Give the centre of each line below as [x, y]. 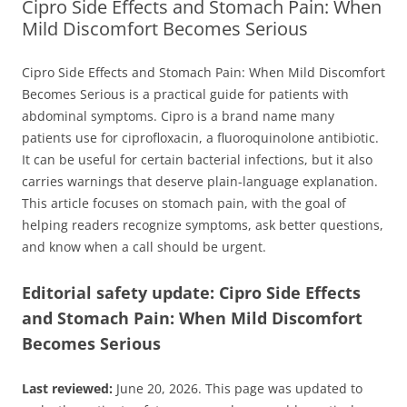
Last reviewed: [67, 388]
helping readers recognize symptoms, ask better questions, [203, 224]
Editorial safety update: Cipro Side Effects [191, 292]
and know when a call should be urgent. [144, 246]
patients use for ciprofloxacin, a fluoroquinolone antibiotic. [200, 137]
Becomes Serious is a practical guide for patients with [185, 94]
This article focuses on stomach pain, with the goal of [184, 203]
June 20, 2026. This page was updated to [238, 388]
